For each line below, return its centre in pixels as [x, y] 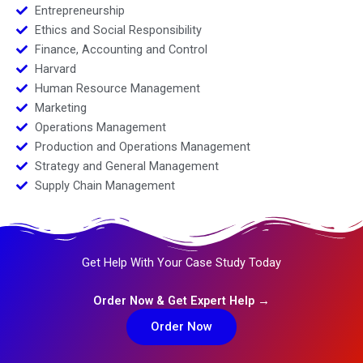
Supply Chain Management [105, 186]
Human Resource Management [117, 89]
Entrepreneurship [79, 11]
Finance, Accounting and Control [121, 50]
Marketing [60, 108]
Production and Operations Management [142, 147]
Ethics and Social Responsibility [118, 30]
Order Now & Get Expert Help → [181, 301]
